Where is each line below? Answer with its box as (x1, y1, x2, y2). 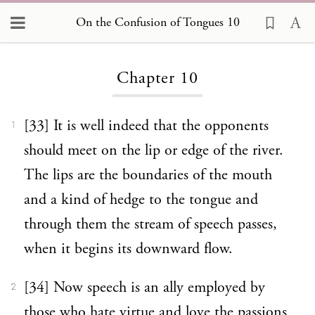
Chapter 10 (117, 67, 198, 89)
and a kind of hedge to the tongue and (24, 190, 258, 210)
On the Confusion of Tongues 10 (75, 13, 240, 30)
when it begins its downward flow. (24, 239, 233, 259)
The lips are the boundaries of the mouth (24, 165, 272, 185)
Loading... (134, 28, 181, 41)
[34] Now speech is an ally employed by (24, 278, 265, 297)
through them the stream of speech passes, (24, 214, 277, 234)
